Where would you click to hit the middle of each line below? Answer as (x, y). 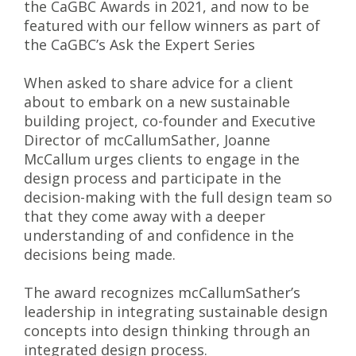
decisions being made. (100, 254)
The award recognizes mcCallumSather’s (162, 292)
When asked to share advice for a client (159, 83)
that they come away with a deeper (145, 216)
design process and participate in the (153, 178)
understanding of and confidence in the (159, 235)
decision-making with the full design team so (178, 197)
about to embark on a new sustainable (157, 102)
